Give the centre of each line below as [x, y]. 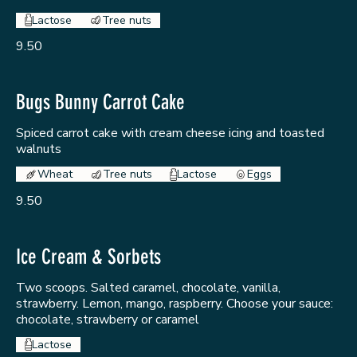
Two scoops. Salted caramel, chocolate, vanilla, [148, 287]
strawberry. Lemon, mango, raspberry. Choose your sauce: [175, 303]
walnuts [39, 149]
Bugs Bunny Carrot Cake [100, 103]
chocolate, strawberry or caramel [108, 319]
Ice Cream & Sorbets [88, 257]
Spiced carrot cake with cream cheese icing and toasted [170, 133]
